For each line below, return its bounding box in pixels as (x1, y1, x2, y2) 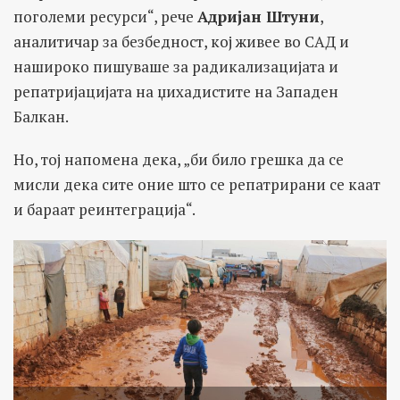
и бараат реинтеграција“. (13, 198, 196, 220)
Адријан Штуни (197, 5, 320, 27)
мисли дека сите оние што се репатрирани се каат (13, 173, 380, 195)
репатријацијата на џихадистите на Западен (13, 80, 338, 102)
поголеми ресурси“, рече (13, 5, 197, 27)
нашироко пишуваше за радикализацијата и (13, 55, 338, 77)
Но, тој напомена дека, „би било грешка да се (13, 148, 344, 170)
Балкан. (13, 105, 69, 127)
